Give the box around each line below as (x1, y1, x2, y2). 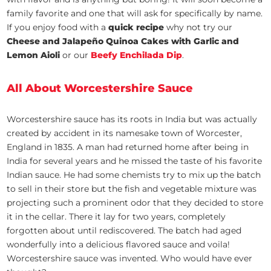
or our (62, 50, 89, 61)
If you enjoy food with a (7, 22, 109, 33)
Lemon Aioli (7, 50, 60, 61)
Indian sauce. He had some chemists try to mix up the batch (7, 169, 261, 181)
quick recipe (108, 22, 165, 33)
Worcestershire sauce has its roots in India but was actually (7, 114, 258, 125)
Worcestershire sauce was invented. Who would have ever (7, 253, 253, 264)
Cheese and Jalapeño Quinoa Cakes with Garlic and (7, 36, 240, 47)
